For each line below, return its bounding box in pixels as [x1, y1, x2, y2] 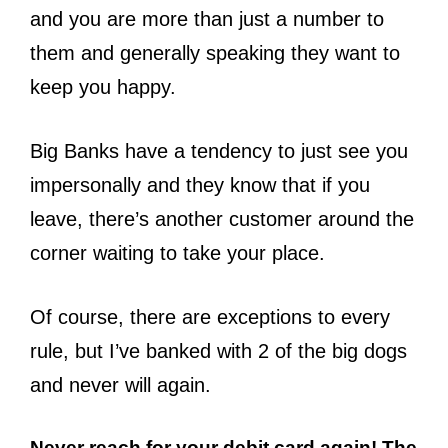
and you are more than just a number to [30, 7, 384, 30]
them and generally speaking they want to [30, 41, 400, 64]
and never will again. [30, 373, 211, 396]
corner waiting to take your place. [30, 241, 325, 264]
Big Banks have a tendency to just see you [30, 139, 408, 162]
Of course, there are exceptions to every [30, 305, 390, 328]
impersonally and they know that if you [30, 173, 370, 196]
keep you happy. [30, 75, 176, 98]
